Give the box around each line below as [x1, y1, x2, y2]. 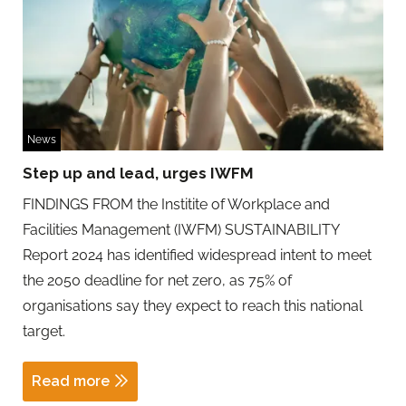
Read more [32, 372, 110, 390]
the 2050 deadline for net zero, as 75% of [23, 271, 292, 289]
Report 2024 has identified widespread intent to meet [23, 246, 372, 264]
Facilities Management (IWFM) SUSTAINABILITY [23, 220, 339, 238]
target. [23, 322, 65, 340]
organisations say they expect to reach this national [23, 296, 362, 314]
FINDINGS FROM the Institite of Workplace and [23, 195, 330, 213]
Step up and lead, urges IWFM [23, 163, 254, 182]
